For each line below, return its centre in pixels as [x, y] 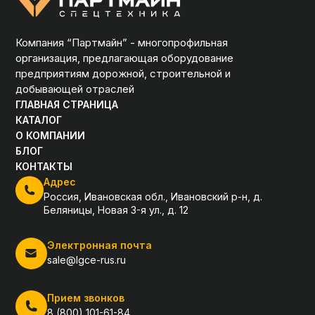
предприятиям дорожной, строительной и [123, 74]
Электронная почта [100, 245]
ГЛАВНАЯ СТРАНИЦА [67, 105]
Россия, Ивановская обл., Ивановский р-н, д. [153, 197]
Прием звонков [86, 298]
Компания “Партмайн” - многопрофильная [122, 43]
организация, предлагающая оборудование [125, 58]
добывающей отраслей [75, 89]
